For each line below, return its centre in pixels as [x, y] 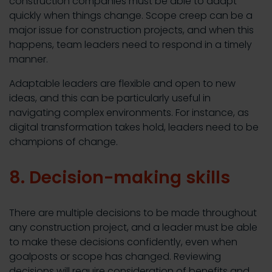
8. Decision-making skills [120, 178]
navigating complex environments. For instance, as [129, 113]
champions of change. [63, 142]
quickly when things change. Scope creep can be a [131, 16]
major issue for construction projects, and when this [131, 30]
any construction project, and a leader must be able [133, 228]
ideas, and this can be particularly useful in [110, 98]
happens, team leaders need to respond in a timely [131, 45]
